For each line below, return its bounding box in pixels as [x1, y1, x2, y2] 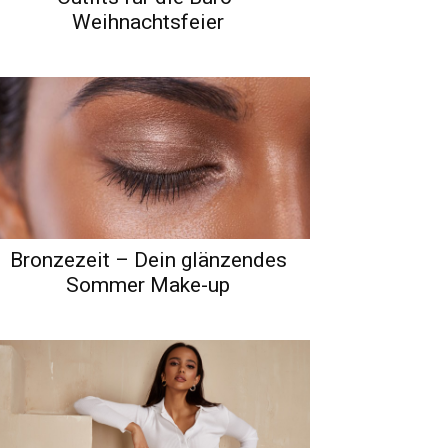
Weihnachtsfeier [72, 9, 224, 34]
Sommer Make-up [66, 272, 230, 297]
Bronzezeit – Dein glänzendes [9, 247, 287, 272]
